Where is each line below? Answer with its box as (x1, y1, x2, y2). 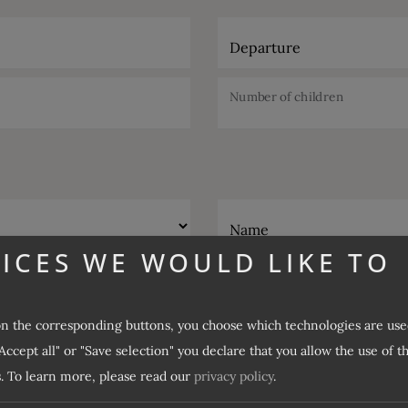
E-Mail (229, 280, 275, 299)
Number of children (229, 88, 344, 105)
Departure (229, 37, 301, 56)
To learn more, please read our (7, 367, 194, 384)
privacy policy (194, 367, 273, 384)
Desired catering (229, 331, 328, 347)
